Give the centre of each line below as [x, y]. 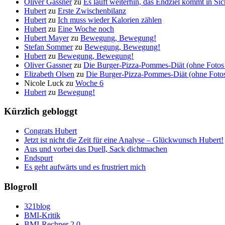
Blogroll [21, 186]
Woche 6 [89, 83]
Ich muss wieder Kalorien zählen [110, 20]
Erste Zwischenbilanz [92, 11]
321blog [37, 206]
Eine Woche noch [86, 29]
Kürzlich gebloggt [41, 111]
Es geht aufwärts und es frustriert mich [85, 167]
